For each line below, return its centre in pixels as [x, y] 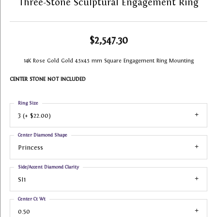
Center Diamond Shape [43, 135]
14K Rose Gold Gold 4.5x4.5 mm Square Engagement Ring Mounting [108, 61]
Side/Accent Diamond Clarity [48, 167]
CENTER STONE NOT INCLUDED [48, 79]
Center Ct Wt [32, 199]
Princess [31, 147]
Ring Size [28, 103]
